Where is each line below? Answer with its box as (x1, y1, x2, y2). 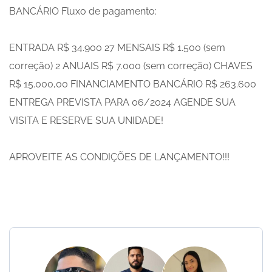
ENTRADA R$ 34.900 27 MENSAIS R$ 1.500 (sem (9, 42, 225, 53)
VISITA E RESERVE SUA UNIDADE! (9, 115, 163, 126)
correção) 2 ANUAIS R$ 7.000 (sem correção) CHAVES (9, 60, 253, 72)
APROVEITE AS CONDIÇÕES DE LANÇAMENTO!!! (9, 151, 229, 163)
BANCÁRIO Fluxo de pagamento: (9, 5, 157, 17)
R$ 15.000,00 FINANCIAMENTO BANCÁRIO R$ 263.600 (9, 78, 256, 90)
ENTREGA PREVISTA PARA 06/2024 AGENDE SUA (9, 97, 236, 108)
